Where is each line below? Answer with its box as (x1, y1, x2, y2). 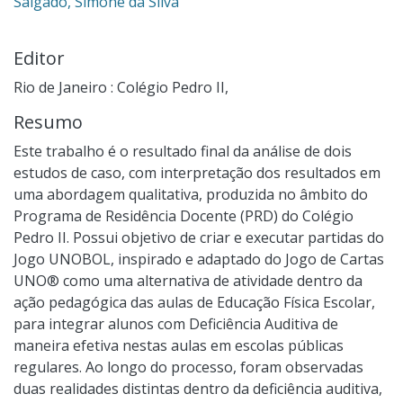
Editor (13, 45, 65, 70)
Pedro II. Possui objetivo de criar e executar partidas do (13, 227, 384, 247)
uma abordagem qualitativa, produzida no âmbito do (13, 184, 368, 204)
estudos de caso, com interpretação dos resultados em (13, 162, 381, 183)
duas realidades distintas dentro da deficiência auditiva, (13, 378, 382, 399)
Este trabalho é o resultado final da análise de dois (13, 140, 352, 161)
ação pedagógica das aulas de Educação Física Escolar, (13, 291, 375, 312)
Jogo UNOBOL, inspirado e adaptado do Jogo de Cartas (13, 248, 384, 269)
